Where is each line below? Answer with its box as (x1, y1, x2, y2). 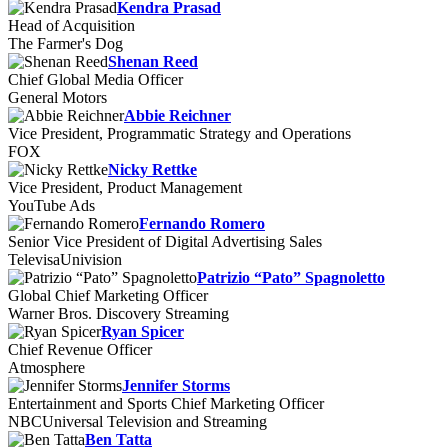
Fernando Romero (139, 215, 265, 232)
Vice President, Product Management (8, 179, 242, 196)
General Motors (8, 89, 107, 106)
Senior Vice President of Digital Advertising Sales (8, 233, 322, 250)
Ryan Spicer (101, 323, 184, 340)
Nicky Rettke (108, 161, 197, 178)
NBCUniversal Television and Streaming (8, 413, 267, 430)
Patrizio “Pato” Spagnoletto (197, 269, 385, 286)
